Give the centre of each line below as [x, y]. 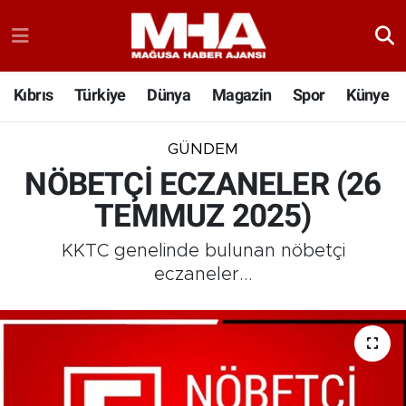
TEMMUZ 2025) [203, 216]
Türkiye [100, 95]
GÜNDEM [203, 150]
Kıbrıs [34, 95]
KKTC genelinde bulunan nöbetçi [203, 251]
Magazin [242, 95]
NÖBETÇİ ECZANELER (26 [203, 184]
